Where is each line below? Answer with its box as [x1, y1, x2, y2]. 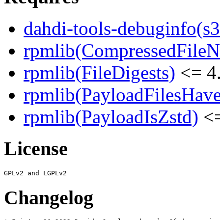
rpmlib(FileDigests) [24, 62, 175, 83]
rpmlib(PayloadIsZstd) [24, 106, 198, 128]
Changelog [4, 186, 93, 209]
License [4, 137, 68, 160]
